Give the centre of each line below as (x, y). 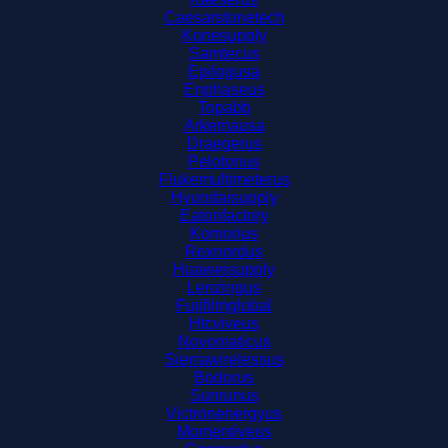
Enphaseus (224, 89)
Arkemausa (224, 125)
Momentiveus (224, 431)
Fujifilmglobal (224, 305)
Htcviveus (224, 323)
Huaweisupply (224, 269)
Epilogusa (224, 71)
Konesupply (224, 35)
